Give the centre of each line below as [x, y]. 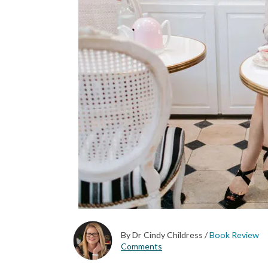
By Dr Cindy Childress [163, 235]
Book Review [234, 235]
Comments [141, 246]
